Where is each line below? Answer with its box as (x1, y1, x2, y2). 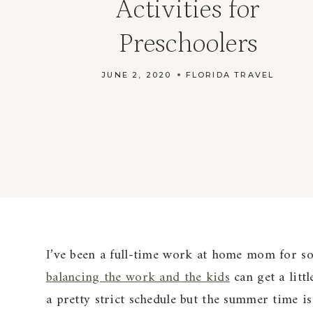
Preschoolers (118, 28, 258, 59)
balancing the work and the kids (46, 265, 230, 289)
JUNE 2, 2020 (101, 69, 172, 80)
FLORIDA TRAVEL (185, 69, 275, 80)
